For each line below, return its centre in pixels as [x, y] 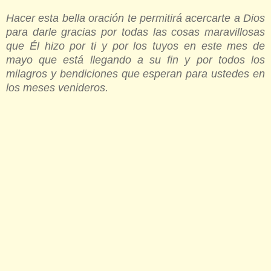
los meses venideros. [57, 88]
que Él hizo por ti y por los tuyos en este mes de [135, 46]
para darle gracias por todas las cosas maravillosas [135, 32]
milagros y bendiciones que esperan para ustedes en [135, 74]
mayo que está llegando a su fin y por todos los [135, 60]
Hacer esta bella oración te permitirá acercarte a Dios [135, 18]
